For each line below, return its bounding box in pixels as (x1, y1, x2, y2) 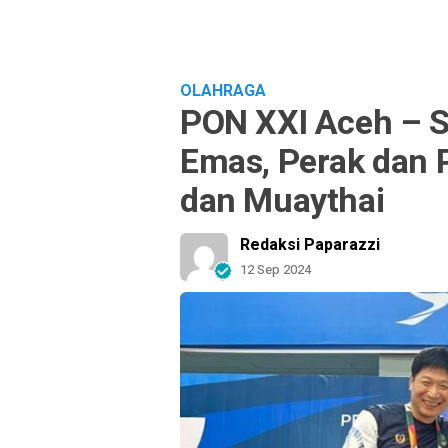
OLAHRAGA (180, 79, 266, 103)
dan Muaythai (180, 176, 385, 226)
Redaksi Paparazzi (240, 233, 380, 257)
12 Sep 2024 (240, 260, 311, 279)
